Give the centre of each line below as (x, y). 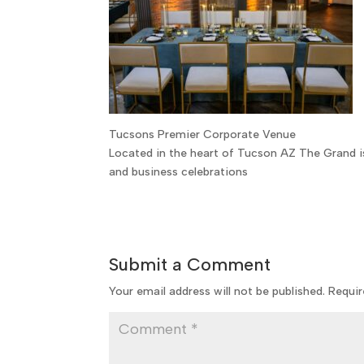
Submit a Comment (190, 265)
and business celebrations (179, 172)
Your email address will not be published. (217, 292)
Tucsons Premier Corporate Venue (203, 135)
